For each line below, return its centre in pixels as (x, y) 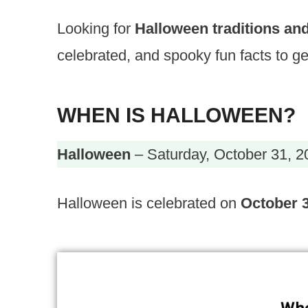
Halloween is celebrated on (149, 203)
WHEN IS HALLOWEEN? (176, 115)
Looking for (96, 28)
